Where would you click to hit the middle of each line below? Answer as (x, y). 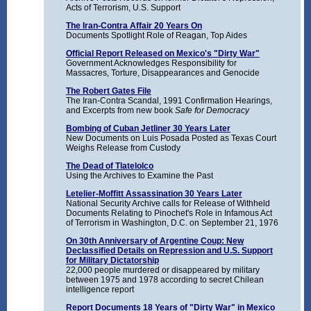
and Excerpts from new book (120, 111)
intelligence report (100, 290)
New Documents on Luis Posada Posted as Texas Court (171, 138)
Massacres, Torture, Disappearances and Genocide (162, 73)
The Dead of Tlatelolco (109, 166)
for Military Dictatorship (112, 261)
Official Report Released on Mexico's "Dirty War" (162, 54)
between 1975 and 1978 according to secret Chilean (165, 280)
